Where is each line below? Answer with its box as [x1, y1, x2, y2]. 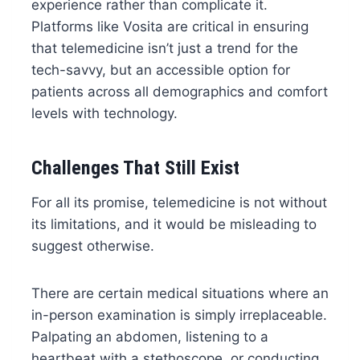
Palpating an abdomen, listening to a [31, 328, 268, 345]
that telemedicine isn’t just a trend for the [31, 39, 298, 56]
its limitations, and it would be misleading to [31, 215, 317, 232]
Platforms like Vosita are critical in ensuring [31, 18, 309, 35]
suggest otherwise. [31, 237, 154, 254]
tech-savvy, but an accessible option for [31, 61, 290, 78]
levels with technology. [31, 104, 178, 121]
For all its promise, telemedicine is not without [31, 194, 327, 211]
